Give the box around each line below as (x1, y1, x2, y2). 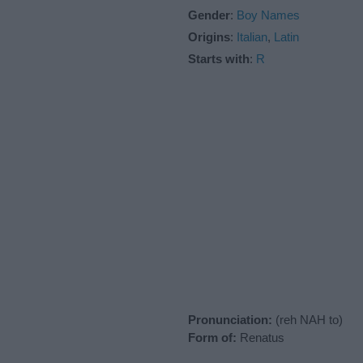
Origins (188, 29, 230, 44)
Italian (237, 29, 267, 44)
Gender (188, 7, 230, 22)
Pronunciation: (188, 312, 272, 327)
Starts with (188, 51, 250, 66)
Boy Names (237, 7, 300, 22)
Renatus (237, 330, 284, 344)
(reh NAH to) (272, 312, 343, 327)
